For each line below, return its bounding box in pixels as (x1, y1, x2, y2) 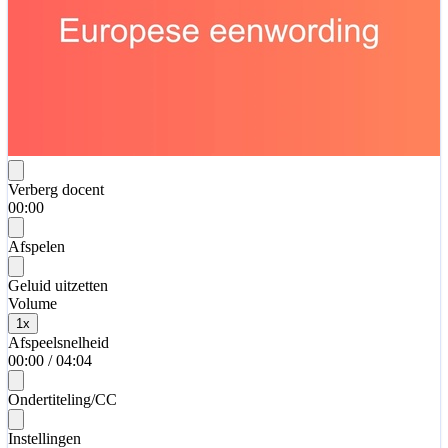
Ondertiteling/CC (8, 390, 117, 408)
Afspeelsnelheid (8, 333, 109, 351)
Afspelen (8, 237, 65, 255)
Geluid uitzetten (8, 276, 108, 294)
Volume (8, 294, 57, 312)
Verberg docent (8, 180, 104, 198)
